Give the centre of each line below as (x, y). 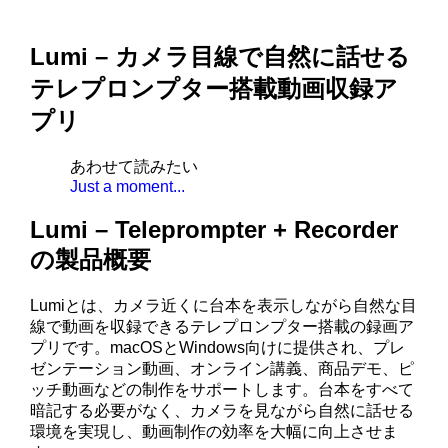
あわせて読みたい (134, 166)
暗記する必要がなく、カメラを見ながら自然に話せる (222, 410)
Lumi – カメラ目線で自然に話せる (220, 57)
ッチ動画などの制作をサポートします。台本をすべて (222, 389)
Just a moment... (128, 186)
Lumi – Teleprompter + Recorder (214, 229)
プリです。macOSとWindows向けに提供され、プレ (218, 347)
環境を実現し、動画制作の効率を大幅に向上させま (214, 431)
